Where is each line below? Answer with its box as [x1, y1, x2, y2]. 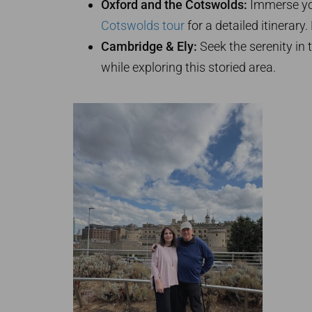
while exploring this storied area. [100, 59, 276, 75]
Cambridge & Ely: [100, 38, 197, 54]
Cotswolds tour [100, 17, 185, 33]
